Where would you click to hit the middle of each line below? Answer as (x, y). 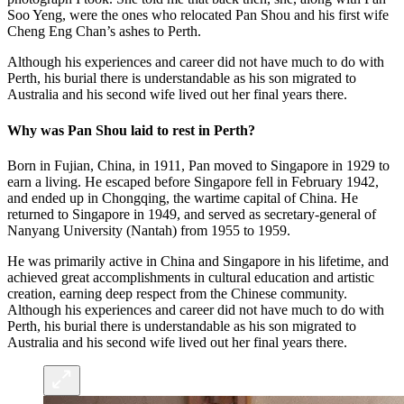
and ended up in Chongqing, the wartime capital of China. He (183, 197)
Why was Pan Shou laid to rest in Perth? (131, 130)
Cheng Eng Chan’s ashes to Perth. (104, 32)
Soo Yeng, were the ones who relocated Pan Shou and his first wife (198, 15)
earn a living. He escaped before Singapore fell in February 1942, (193, 181)
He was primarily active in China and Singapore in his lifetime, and (198, 261)
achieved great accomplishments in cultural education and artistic (191, 277)
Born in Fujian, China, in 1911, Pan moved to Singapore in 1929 (191, 165)
